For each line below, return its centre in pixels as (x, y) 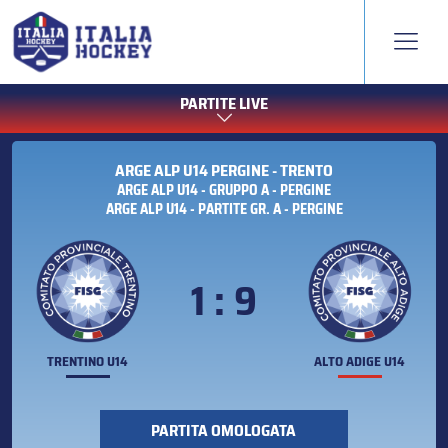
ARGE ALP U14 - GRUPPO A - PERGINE (224, 190)
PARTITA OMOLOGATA (224, 431)
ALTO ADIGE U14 (360, 362)
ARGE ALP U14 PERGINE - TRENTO (224, 171)
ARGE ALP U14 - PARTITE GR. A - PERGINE (224, 209)
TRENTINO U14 (88, 362)
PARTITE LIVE (224, 104)
